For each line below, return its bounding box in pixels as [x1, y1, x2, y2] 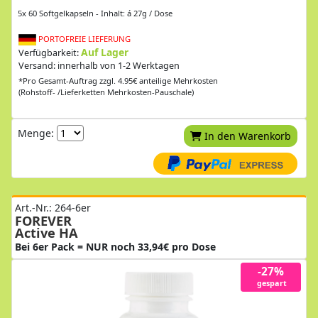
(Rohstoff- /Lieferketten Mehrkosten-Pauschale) [18, 86, 194, 97]
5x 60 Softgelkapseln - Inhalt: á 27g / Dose [18, 7, 172, 18]
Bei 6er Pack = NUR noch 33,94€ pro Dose [15, 239, 216, 253]
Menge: [18, 126, 57, 140]
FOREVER [15, 212, 72, 229]
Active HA [15, 224, 78, 241]
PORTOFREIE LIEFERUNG [36, 33, 131, 44]
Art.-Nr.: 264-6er [15, 200, 91, 214]
